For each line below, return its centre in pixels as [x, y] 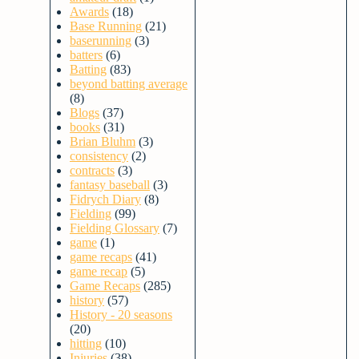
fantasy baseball [110, 185]
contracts [92, 170]
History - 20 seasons [121, 315]
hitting [86, 343]
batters [86, 55]
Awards [89, 12]
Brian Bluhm [103, 141]
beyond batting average [129, 84]
